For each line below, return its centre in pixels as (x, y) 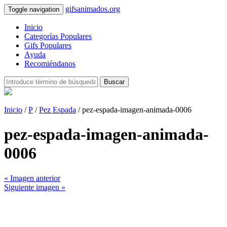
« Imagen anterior (32, 178)
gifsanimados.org (93, 9)
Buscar (114, 82)
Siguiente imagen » (35, 187)
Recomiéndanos (50, 64)
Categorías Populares (58, 36)
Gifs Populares (48, 45)
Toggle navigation (34, 9)
